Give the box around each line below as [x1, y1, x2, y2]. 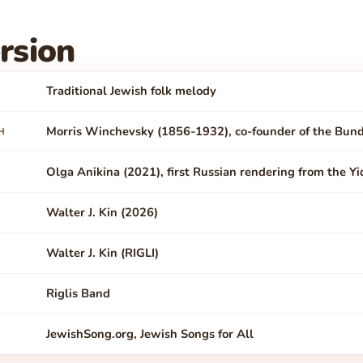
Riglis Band [45, 285, 110, 302]
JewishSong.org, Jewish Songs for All [45, 326, 254, 343]
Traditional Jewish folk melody [45, 83, 216, 100]
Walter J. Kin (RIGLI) [45, 245, 159, 262]
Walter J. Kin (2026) [45, 204, 158, 221]
